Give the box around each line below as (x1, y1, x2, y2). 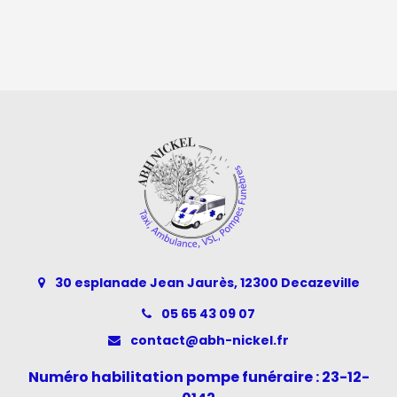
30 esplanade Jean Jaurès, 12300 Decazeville (51, 274, 360, 292)
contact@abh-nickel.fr (128, 331, 289, 350)
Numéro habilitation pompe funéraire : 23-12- (27, 367, 370, 388)
